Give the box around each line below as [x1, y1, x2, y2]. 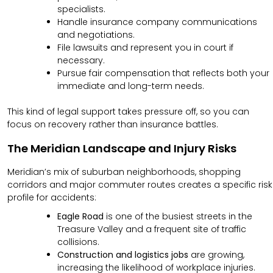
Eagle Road [57, 210, 104, 223]
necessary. [57, 54, 105, 66]
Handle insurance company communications [57, 15, 257, 28]
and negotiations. [57, 28, 135, 41]
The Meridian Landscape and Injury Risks [7, 140, 236, 156]
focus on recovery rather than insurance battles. [7, 118, 218, 130]
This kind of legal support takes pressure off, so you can [7, 105, 249, 118]
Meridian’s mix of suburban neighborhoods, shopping [7, 166, 241, 179]
